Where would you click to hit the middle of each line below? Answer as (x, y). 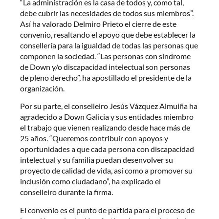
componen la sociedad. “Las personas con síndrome (106, 56)
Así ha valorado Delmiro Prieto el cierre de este (99, 23)
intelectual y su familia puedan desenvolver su (97, 160)
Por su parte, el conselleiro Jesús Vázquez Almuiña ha (109, 106)
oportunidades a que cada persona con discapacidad (107, 149)
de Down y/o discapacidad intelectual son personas (105, 66)
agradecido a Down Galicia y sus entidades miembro (107, 117)
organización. (43, 88)
